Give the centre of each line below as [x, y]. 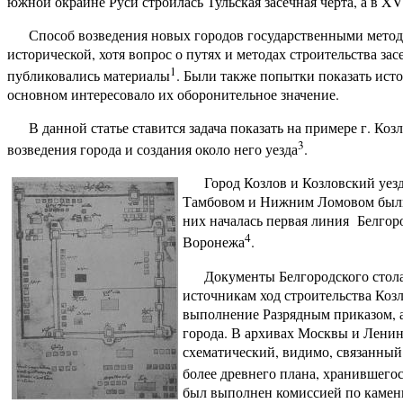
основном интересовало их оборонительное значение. [173, 94]
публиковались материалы [89, 75]
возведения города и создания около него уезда [152, 149]
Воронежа [214, 242]
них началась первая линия [268, 220]
